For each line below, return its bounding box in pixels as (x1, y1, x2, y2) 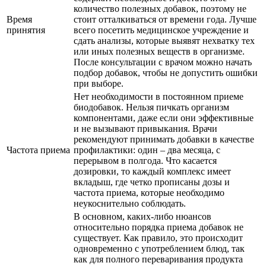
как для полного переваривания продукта (74, 254, 243, 264)
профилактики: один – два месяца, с (74, 144, 220, 155)
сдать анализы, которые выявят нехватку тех (74, 35, 255, 46)
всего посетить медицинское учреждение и (74, 24, 249, 35)
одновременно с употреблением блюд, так (74, 243, 245, 254)
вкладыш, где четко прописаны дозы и (74, 176, 230, 187)
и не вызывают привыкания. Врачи (74, 123, 217, 134)
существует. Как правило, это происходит (74, 232, 243, 243)
